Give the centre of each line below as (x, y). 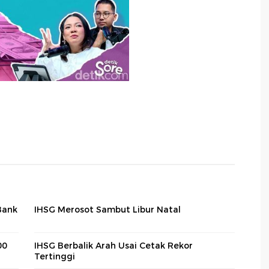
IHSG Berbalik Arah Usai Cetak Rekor (113, 245)
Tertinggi (55, 256)
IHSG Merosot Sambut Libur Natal (107, 209)
